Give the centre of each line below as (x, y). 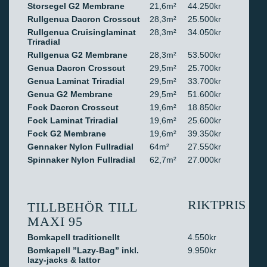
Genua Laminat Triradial (76, 81)
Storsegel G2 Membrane (76, 6)
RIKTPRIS (217, 205)
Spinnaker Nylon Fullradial (81, 160)
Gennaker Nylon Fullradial (80, 147)
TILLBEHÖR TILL (83, 207)
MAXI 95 (55, 221)
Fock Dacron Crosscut (73, 107)
